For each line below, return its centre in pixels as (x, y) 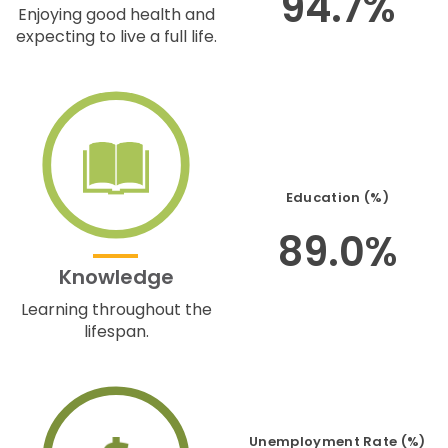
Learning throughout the (116, 309)
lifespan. (116, 331)
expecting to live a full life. (116, 36)
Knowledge (116, 277)
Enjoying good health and (116, 14)
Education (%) (337, 197)
